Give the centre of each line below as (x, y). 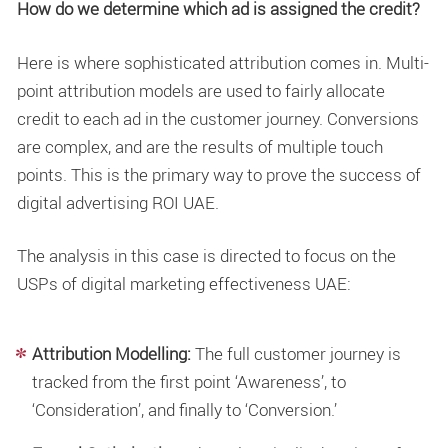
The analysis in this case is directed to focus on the (206, 256)
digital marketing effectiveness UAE (214, 284)
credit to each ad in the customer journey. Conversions (218, 118)
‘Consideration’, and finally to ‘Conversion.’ (184, 409)
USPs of (49, 284)
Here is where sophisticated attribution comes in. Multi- (223, 62)
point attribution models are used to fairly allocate (201, 90)
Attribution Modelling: (111, 353)
